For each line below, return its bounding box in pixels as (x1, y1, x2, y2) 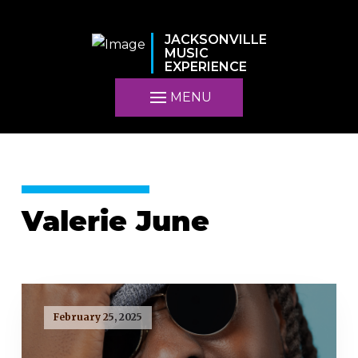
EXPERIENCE (164, 59, 247, 75)
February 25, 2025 (53, 311, 142, 324)
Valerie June (21, 210, 209, 238)
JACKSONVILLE (164, 32, 267, 48)
